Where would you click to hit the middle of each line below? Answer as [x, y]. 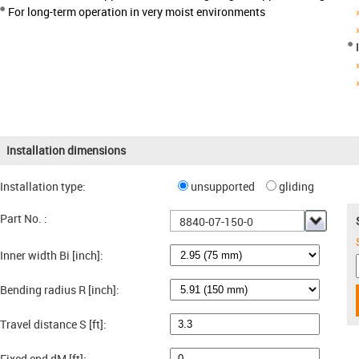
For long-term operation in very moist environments [137, 12]
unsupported [226, 186]
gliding [296, 186]
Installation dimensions [66, 150]
